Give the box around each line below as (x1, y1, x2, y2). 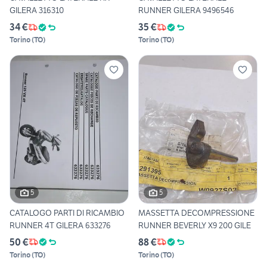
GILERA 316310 (10, 5, 64, 16)
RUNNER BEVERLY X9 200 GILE (138, 219, 251, 231)
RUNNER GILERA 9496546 (138, 5, 234, 16)
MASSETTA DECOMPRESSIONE (138, 207, 254, 218)
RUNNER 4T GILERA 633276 (10, 219, 111, 231)
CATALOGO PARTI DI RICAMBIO (10, 207, 125, 218)
